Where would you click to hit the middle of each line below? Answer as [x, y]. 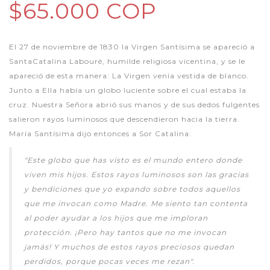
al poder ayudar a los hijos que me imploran [116, 218]
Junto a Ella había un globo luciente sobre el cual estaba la [128, 90]
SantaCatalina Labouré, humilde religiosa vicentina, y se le [127, 61]
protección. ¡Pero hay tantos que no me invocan [125, 232]
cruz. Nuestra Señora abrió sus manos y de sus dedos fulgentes [134, 105]
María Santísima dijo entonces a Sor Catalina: [100, 133]
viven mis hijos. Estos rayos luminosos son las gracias [137, 174]
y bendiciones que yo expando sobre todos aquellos [132, 189]
